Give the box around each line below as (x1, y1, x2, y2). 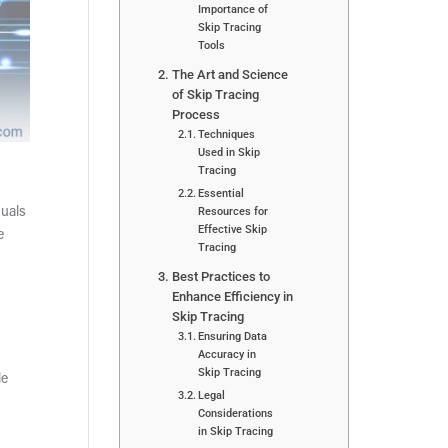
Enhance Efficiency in (171, 288, 293, 304)
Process (171, 106, 220, 122)
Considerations (198, 405, 274, 420)
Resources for (198, 203, 269, 218)
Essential (198, 185, 245, 200)
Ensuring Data (198, 328, 268, 343)
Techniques (198, 126, 256, 141)
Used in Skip (198, 144, 261, 159)
